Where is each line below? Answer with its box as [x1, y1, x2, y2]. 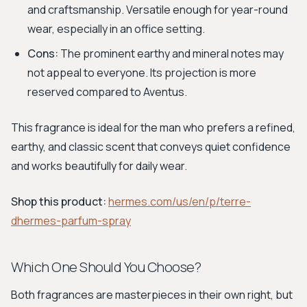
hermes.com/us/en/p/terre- [108, 194, 251, 209]
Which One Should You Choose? [11, 258, 201, 276]
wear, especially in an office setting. [27, 21, 205, 36]
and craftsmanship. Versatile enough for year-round [27, 2, 288, 17]
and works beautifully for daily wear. [11, 158, 187, 173]
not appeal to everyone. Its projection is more [27, 65, 256, 80]
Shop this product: [11, 194, 106, 209]
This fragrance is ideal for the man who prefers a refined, [11, 120, 295, 135]
